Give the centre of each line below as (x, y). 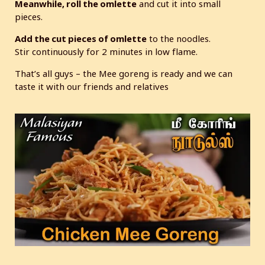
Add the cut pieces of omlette (81, 38)
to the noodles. (179, 38)
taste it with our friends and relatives (92, 86)
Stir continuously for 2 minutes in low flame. (106, 51)
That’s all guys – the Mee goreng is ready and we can (124, 73)
